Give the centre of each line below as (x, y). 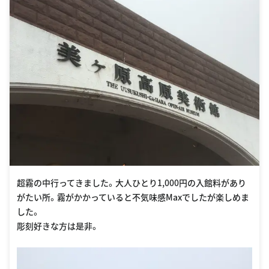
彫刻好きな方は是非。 (58, 226)
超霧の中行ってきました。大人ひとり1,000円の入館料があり (131, 183)
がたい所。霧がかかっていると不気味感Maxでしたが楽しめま (133, 197)
